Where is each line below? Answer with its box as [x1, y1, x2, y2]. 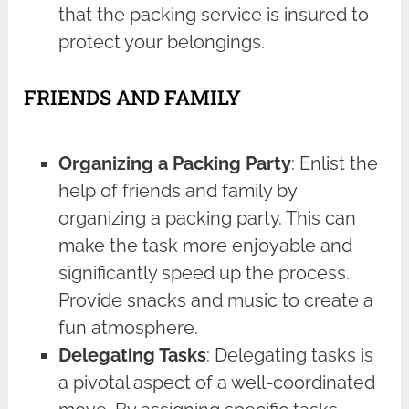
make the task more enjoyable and [58, 235, 353, 257]
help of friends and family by [58, 180, 298, 203]
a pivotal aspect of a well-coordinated [58, 372, 376, 394]
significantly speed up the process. [58, 262, 351, 285]
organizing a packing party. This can [58, 207, 357, 230]
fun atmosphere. [58, 317, 199, 340]
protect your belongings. [58, 30, 266, 53]
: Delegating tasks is [206, 344, 374, 367]
